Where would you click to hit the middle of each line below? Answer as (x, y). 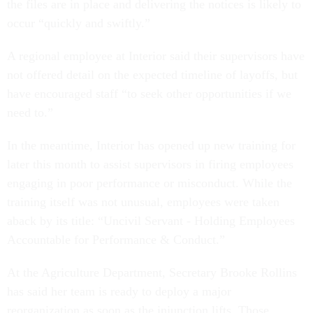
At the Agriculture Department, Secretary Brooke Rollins (152, 273)
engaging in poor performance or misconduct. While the (150, 183)
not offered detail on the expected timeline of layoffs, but (152, 75)
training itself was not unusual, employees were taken (143, 202)
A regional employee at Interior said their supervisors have (156, 56)
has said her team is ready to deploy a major (119, 292)
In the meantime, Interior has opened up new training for (151, 146)
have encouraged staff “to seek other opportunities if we (149, 94)
